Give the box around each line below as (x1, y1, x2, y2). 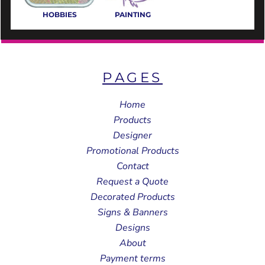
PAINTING (114, 9, 151, 19)
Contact (116, 160, 149, 173)
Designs (115, 221, 150, 235)
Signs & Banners (97, 206, 168, 219)
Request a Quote (96, 175, 169, 189)
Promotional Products (86, 144, 179, 158)
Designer (113, 129, 152, 143)
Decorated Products (90, 190, 175, 204)
